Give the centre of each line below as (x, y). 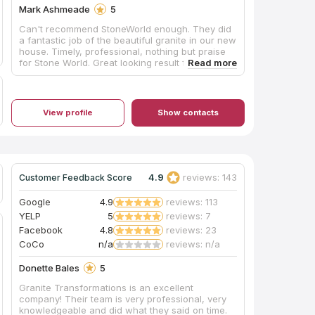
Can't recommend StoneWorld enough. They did (126, 29)
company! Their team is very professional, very (42, 298)
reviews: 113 (192, 202)
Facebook (41, 230)
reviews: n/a (193, 244)
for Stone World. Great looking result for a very (122, 63)
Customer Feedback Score (76, 177)
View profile (68, 113)
